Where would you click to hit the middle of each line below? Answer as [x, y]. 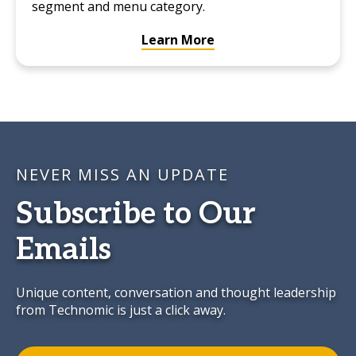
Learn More [178, 40]
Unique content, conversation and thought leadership [176, 292]
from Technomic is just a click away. [121, 310]
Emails [64, 250]
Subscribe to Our [136, 214]
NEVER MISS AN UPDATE [122, 174]
